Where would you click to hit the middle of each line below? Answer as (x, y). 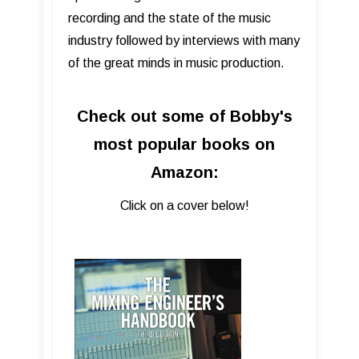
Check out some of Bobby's (184, 116)
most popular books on (184, 144)
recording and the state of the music (169, 18)
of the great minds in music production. (176, 63)
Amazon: (184, 172)
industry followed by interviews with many (184, 40)
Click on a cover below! (184, 205)
